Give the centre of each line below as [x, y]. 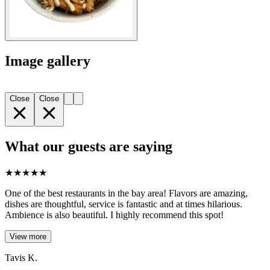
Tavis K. [21, 257]
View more [28, 236]
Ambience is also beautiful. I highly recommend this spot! [114, 215]
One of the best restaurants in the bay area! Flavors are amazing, [126, 193]
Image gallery [48, 61]
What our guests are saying [89, 146]
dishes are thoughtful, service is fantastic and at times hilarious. [124, 204]
